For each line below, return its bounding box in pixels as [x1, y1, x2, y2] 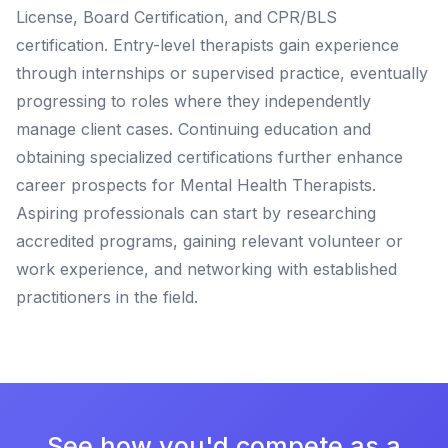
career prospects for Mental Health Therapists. [16, 174, 376, 195]
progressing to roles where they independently [16, 90, 371, 111]
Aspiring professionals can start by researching [16, 202, 376, 223]
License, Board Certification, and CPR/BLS [16, 6, 337, 27]
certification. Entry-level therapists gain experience [16, 34, 399, 55]
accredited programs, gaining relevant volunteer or [16, 230, 403, 251]
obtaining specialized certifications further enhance [16, 146, 403, 167]
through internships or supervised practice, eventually [16, 62, 428, 83]
